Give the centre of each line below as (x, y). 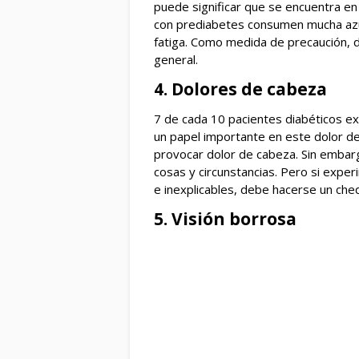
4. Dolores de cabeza (240, 89)
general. (176, 60)
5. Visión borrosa (225, 219)
